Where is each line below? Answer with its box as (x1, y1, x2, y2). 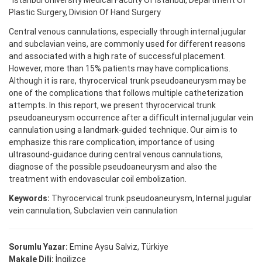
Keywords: (9, 194, 50, 204)
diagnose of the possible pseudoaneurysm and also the (9, 162, 217, 172)
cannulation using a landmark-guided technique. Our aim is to (9, 125, 237, 135)
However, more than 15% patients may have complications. (9, 64, 230, 74)
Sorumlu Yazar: (9, 242, 70, 252)
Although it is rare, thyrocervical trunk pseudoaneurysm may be (9, 76, 246, 86)
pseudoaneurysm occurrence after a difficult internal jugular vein (9, 113, 253, 123)
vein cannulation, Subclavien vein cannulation (9, 206, 178, 216)
